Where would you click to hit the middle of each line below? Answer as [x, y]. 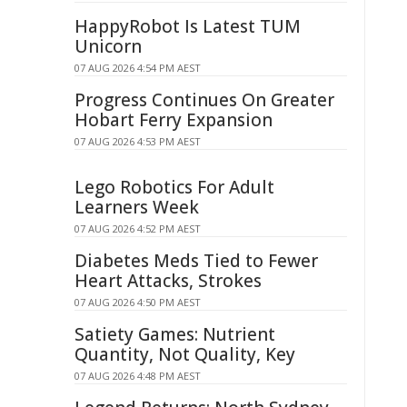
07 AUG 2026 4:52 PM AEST [138, 228]
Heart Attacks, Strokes [168, 281]
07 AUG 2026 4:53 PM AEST [138, 141]
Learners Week [137, 207]
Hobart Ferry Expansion [174, 120]
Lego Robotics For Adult [174, 187]
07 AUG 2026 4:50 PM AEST [138, 302]
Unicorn [108, 46]
